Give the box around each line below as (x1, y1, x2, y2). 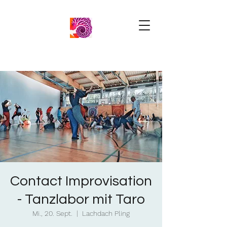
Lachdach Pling (82, 209, 130, 217)
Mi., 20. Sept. (32, 209, 72, 217)
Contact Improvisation (10, 174, 152, 188)
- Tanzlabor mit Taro (17, 192, 145, 207)
